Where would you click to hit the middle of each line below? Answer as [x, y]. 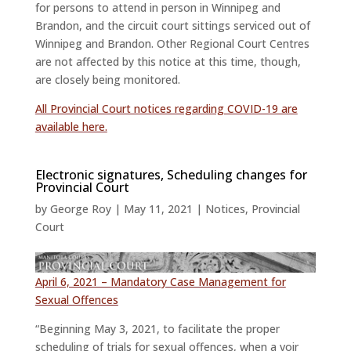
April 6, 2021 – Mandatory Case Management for [160, 281]
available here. [71, 127]
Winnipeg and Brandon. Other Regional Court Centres [172, 44]
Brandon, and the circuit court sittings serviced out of [172, 26]
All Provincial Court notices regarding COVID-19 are [166, 109]
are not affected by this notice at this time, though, [168, 62]
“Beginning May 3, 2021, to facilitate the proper [157, 328]
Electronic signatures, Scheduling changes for [171, 175]
